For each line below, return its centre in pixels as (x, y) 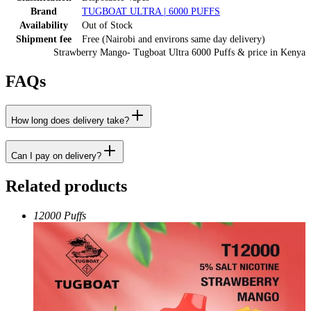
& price (252, 52)
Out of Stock (107, 25)
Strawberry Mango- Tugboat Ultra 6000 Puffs (144, 52)
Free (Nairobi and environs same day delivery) (174, 39)
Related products (66, 186)
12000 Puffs (60, 216)
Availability (43, 25)
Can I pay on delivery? (56, 156)
